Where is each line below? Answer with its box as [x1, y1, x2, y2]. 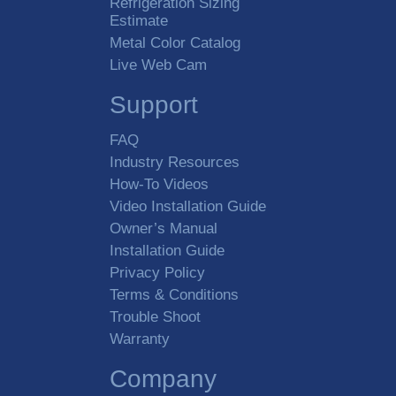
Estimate [110, 12, 168, 29]
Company [110, 365, 217, 392]
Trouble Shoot [110, 308, 201, 325]
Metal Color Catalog [110, 34, 240, 51]
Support [110, 91, 198, 118]
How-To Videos [110, 176, 209, 193]
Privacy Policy [110, 264, 205, 281]
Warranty [110, 331, 170, 347]
